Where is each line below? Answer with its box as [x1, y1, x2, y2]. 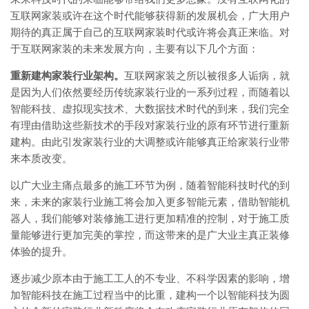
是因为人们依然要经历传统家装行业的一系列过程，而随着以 [10, 86, 290, 98]
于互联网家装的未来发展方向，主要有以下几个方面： [10, 43, 259, 54]
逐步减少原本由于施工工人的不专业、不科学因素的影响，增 [10, 272, 290, 284]
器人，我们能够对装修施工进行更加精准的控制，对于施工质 [10, 212, 290, 224]
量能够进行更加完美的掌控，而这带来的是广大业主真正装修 [10, 229, 290, 241]
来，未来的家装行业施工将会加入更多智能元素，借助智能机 [10, 196, 290, 208]
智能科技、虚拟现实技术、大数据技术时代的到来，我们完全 [10, 103, 290, 114]
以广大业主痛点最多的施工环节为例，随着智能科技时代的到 [10, 179, 290, 191]
